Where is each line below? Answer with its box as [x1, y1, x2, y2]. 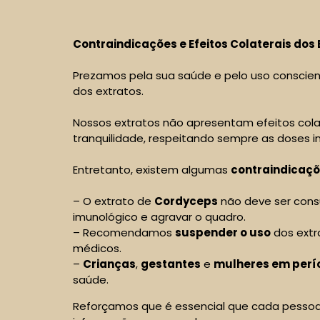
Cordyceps [154, 194, 218, 209]
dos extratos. [73, 84, 144, 99]
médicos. [73, 241, 121, 256]
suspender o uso [175, 225, 271, 241]
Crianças [83, 256, 136, 272]
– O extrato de [73, 194, 154, 209]
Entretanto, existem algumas [73, 162, 231, 178]
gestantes [141, 256, 201, 272]
